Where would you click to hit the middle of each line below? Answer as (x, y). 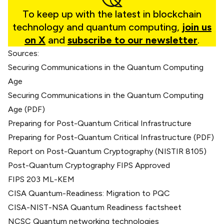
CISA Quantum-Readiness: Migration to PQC (89, 193)
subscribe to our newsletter (132, 40)
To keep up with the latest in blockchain (112, 14)
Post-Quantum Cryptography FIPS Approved (89, 165)
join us (197, 27)
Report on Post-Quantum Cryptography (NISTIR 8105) (107, 151)
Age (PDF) (26, 109)
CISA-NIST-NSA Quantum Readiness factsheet (95, 207)
